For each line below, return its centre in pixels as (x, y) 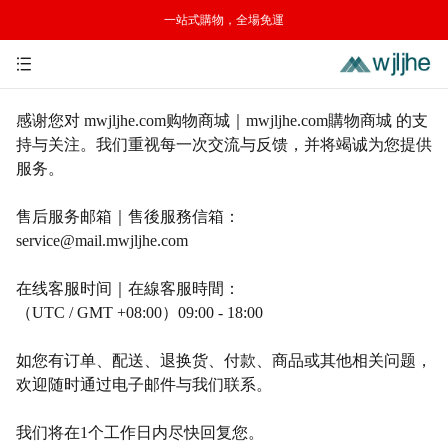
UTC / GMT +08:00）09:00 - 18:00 (147, 312)
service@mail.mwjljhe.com (102, 240)
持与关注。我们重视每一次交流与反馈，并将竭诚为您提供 (224, 144)
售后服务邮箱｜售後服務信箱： (128, 216)
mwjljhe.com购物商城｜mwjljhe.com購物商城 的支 (256, 120)
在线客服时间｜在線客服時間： (128, 288)
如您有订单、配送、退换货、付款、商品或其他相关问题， (224, 360)
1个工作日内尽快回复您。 (172, 432)
